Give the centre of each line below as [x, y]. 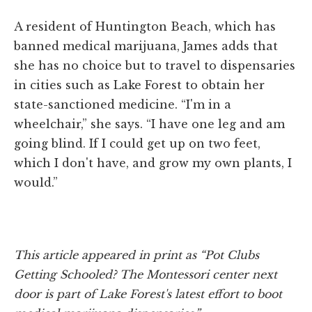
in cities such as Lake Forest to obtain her [139, 85]
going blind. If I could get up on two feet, [137, 143]
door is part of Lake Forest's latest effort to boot [148, 294]
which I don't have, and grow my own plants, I [153, 163]
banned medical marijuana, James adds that [146, 46]
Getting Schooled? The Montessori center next [146, 274]
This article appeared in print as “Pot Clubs [136, 255]
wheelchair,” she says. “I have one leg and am [149, 124]
